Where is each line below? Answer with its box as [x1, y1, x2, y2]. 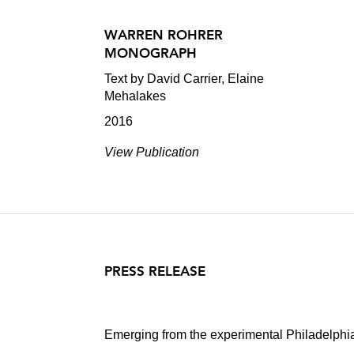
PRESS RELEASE [104, 263, 205, 279]
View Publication [104, 145, 199, 159]
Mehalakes [104, 89, 166, 103]
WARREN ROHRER [104, 27, 223, 43]
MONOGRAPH [104, 45, 197, 61]
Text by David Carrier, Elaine [104, 72, 264, 85]
